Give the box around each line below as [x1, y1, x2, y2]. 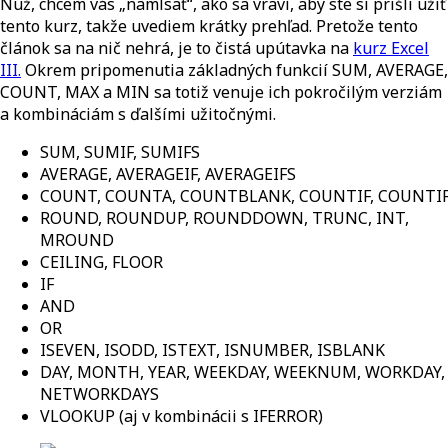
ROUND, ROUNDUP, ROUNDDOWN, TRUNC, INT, [40, 207, 409, 230]
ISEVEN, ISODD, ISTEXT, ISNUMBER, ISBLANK [40, 339, 385, 362]
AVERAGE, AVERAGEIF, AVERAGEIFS [40, 163, 296, 186]
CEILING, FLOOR [40, 251, 163, 274]
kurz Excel [353, 37, 429, 60]
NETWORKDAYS [40, 383, 159, 406]
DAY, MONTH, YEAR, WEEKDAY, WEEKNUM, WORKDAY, [40, 361, 445, 384]
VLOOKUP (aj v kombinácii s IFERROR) [40, 405, 323, 428]
